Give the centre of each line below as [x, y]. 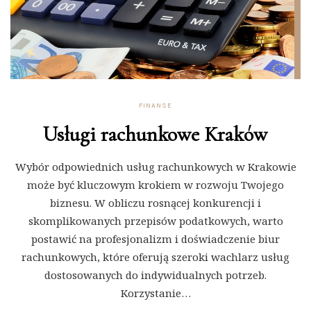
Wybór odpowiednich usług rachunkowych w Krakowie [155, 167]
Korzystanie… [155, 293]
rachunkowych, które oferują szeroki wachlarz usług [155, 257]
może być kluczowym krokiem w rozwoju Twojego [155, 185]
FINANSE [155, 106]
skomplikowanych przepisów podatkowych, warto [155, 221]
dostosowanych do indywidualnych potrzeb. [155, 275]
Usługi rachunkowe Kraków [155, 135]
